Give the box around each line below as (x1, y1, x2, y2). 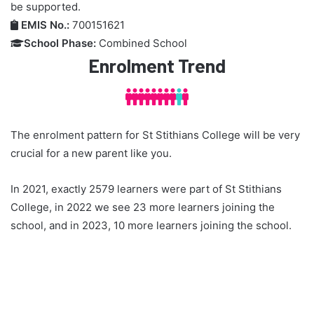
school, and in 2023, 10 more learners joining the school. (11, 218, 292, 232)
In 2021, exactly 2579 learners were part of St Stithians (11, 182, 282, 196)
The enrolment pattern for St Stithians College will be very (11, 128, 300, 142)
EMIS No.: (21, 18, 69, 32)
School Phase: (24, 36, 96, 50)
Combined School (96, 36, 187, 50)
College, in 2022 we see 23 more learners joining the (11, 200, 275, 214)
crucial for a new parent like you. (11, 146, 172, 160)
